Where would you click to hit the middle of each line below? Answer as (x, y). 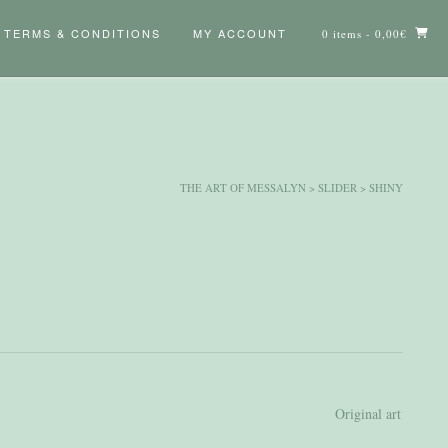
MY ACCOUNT (240, 33)
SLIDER (337, 187)
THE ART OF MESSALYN (243, 187)
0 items (342, 33)
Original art (368, 413)
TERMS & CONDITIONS (82, 33)
